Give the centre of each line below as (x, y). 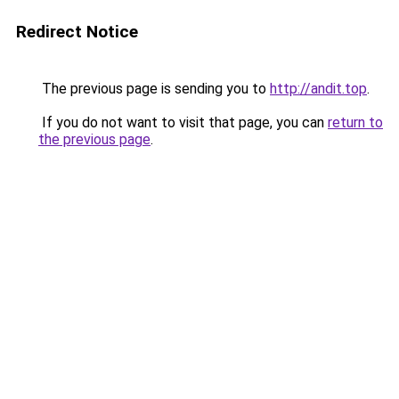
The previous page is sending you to (154, 89)
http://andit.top (318, 89)
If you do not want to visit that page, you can (183, 122)
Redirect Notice (77, 32)
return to (355, 122)
